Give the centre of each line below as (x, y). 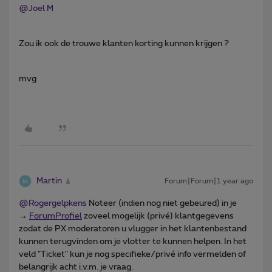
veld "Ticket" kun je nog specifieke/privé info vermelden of (132, 254)
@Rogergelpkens (53, 203)
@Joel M (36, 8)
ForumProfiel (56, 216)
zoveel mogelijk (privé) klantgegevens (158, 216)
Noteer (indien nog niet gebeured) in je (162, 203)
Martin (49, 181)
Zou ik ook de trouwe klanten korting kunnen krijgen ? (125, 43)
